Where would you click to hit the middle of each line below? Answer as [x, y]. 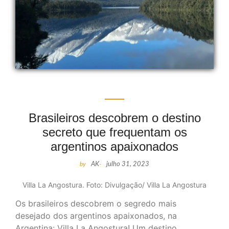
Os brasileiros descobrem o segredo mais [96, 204]
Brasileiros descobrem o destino [114, 118]
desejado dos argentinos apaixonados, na [96, 216]
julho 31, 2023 [128, 164]
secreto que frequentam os [114, 132]
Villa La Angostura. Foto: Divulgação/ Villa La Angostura [114, 185]
